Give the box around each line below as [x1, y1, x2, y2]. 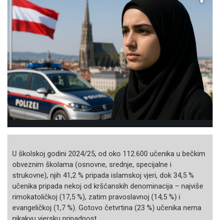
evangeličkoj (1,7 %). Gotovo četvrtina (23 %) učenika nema [12, 203, 201, 212]
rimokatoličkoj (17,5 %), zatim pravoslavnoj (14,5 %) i [12, 192, 180, 201]
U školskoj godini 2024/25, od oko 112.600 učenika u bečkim [12, 149, 205, 158]
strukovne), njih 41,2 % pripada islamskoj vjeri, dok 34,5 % [12, 171, 194, 180]
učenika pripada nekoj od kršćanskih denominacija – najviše [12, 182, 203, 191]
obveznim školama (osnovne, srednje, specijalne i [12, 160, 171, 169]
